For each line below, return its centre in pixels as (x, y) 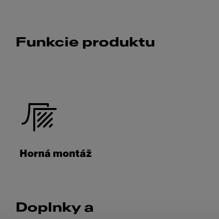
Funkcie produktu (85, 43)
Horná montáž (56, 154)
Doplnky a (55, 208)
